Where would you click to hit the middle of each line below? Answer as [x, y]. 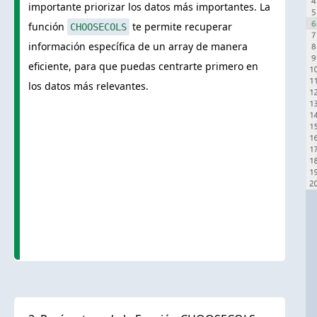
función [48, 27]
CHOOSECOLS [98, 27]
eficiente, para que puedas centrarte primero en [143, 67]
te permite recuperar [181, 27]
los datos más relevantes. [88, 86]
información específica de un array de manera [138, 47]
